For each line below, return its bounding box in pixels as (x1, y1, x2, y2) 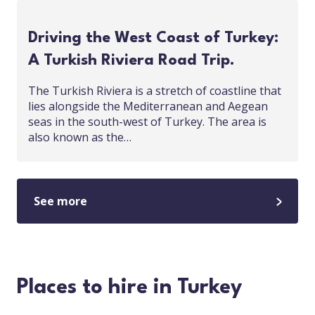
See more (34, 193, 87, 209)
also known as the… (28, 129, 131, 145)
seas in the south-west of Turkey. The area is (28, 114, 266, 129)
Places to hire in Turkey (17, 278, 242, 298)
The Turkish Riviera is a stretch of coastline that (28, 83, 281, 98)
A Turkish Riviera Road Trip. (28, 53, 235, 68)
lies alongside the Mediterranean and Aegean (28, 98, 268, 114)
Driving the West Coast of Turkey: (28, 30, 278, 46)
